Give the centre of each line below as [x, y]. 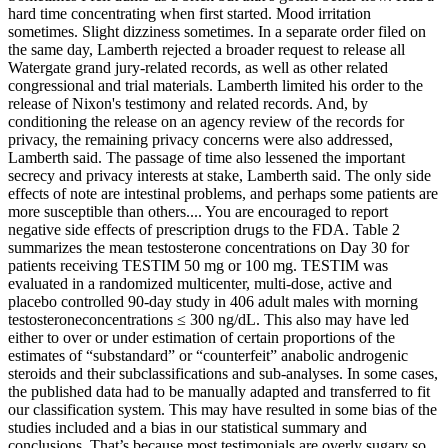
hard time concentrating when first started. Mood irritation [189, 13]
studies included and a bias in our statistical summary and [187, 427]
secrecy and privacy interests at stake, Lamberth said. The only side [219, 175]
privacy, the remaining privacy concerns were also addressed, [200, 139]
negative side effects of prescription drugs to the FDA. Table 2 [204, 229]
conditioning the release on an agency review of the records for [206, 121]
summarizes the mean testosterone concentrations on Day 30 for [208, 247]
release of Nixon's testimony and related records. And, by [188, 103]
